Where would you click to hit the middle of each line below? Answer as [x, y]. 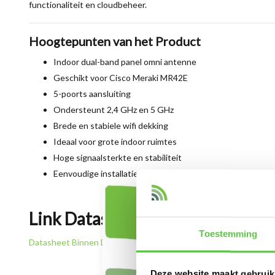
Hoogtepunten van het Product [115, 41]
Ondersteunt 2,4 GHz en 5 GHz [114, 110]
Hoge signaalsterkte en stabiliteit [118, 157]
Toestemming [228, 234]
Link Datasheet [86, 219]
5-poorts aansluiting [92, 94]
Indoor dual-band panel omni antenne [125, 62]
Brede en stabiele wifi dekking [111, 126]
